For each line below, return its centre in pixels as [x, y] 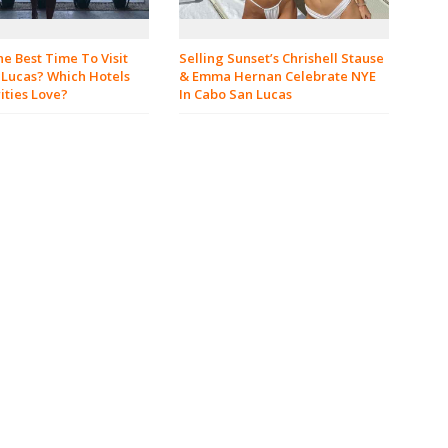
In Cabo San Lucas [235, 94]
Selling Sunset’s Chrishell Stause [281, 58]
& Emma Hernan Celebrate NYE [277, 76]
